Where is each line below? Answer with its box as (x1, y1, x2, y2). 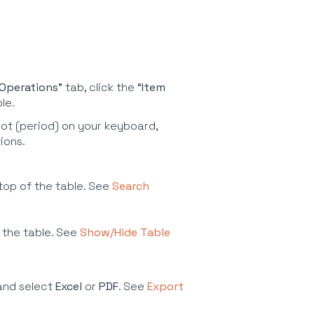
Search (111, 179, 149, 194)
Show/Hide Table (79, 225, 170, 240)
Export (146, 279, 184, 294)
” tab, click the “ (57, 79, 142, 95)
